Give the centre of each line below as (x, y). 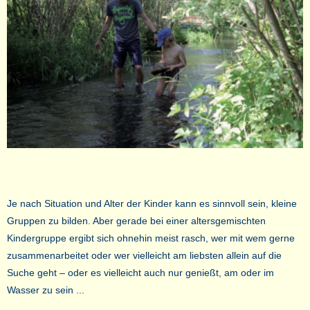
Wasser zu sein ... (46, 290)
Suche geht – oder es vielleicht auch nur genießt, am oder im (140, 273)
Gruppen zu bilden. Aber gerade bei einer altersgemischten (136, 221)
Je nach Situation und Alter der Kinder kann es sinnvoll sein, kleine (152, 204)
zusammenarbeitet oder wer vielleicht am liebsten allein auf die (144, 256)
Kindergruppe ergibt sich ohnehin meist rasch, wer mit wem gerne (151, 238)
